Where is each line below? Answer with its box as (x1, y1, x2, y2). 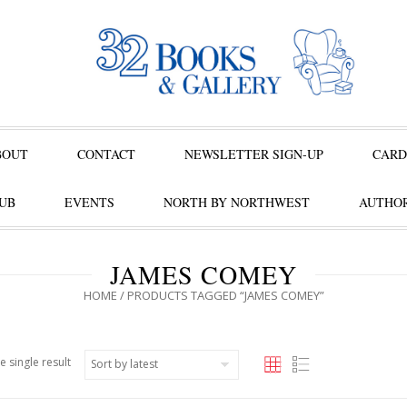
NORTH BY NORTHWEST (163, 194, 310, 211)
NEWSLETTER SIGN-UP (184, 145, 323, 163)
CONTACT (77, 145, 135, 163)
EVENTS (64, 194, 114, 211)
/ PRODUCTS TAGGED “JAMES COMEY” (116, 287, 324, 303)
